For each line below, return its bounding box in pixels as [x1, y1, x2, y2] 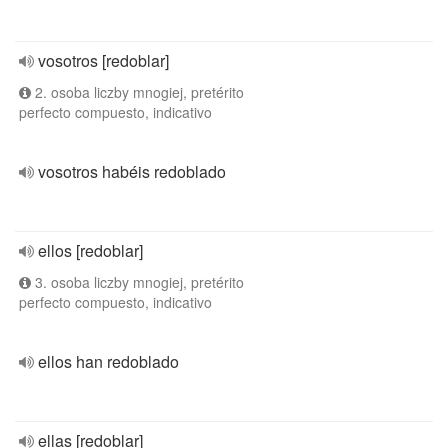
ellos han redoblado [38, 350, 179, 373]
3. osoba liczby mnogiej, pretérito [31, 272, 244, 292]
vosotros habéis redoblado [38, 160, 226, 183]
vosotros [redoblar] [38, 49, 169, 72]
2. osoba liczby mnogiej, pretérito [31, 82, 244, 102]
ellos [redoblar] [38, 239, 143, 262]
